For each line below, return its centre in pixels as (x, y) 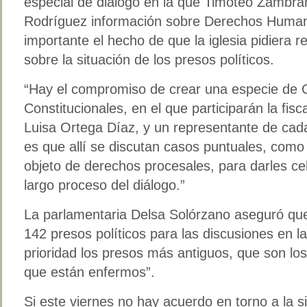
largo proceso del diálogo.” (105, 185)
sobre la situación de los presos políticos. (149, 59)
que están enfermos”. (89, 272)
